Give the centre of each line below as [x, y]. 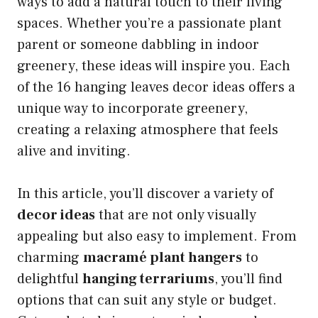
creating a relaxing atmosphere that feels [148, 130]
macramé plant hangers [163, 258]
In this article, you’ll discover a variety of [145, 194]
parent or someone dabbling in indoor [138, 45]
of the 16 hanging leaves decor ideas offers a [156, 88]
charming [50, 258]
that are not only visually [176, 215]
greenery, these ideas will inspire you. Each [154, 66]
